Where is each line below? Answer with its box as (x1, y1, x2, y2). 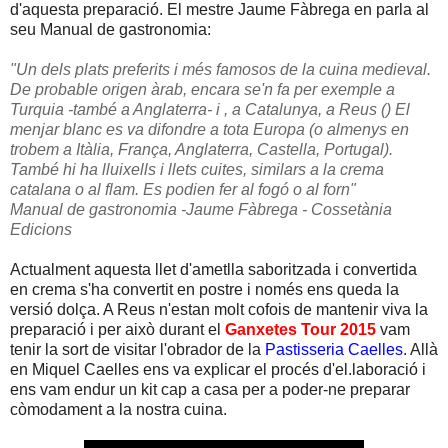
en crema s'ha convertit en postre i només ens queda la (10, 280, 399, 298)
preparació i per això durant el (10, 320, 225, 338)
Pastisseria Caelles (265, 340, 403, 358)
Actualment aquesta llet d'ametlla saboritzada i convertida (10, 260, 417, 278)
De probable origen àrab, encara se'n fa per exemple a (10, 80, 395, 98)
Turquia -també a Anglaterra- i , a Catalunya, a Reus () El (10, 100, 410, 118)
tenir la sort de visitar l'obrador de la (10, 340, 261, 358)
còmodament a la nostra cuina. (10, 400, 227, 418)
